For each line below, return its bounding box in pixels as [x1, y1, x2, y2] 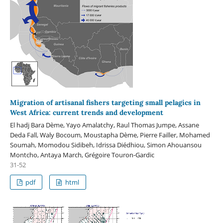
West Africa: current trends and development [9, 108, 163, 117]
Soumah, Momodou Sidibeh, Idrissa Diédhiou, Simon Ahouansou [9, 140, 202, 150]
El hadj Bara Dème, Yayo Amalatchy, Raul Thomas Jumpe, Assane [9, 120, 199, 130]
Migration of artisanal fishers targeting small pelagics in [9, 98, 201, 108]
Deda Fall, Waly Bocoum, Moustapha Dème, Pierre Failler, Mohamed [9, 130, 210, 140]
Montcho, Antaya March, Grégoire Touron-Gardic [9, 150, 154, 160]
